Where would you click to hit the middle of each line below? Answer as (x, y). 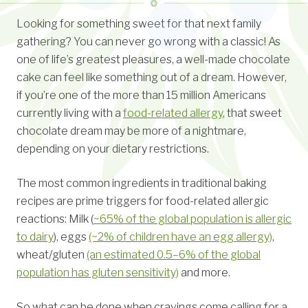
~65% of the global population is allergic (192, 219)
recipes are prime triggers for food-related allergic (143, 201)
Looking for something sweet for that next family (139, 23)
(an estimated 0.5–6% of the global (174, 254)
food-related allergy (173, 113)
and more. (205, 272)
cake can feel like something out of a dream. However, (152, 77)
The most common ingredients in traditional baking (142, 183)
